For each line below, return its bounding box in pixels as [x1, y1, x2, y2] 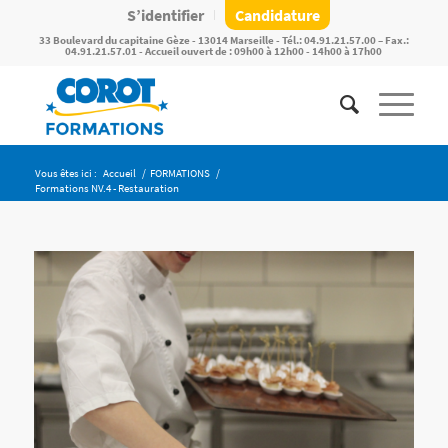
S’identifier [127, 5, 205, 25]
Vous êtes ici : [34, 166, 97, 180]
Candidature [235, 5, 321, 25]
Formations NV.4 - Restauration [34, 181, 179, 195]
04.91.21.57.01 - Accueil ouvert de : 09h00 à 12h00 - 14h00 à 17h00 [65, 44, 383, 58]
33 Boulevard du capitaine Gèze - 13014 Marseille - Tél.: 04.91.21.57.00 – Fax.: [38, 33, 409, 47]
